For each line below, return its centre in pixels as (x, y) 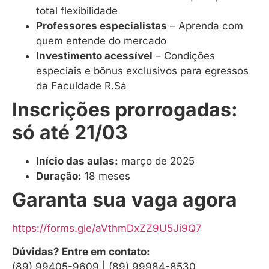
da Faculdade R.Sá (81, 86)
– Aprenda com (205, 26)
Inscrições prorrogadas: (125, 110)
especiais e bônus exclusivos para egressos (142, 71)
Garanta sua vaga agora (125, 200)
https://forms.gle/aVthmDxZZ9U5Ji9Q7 (107, 228)
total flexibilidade (77, 11)
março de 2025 (156, 161)
